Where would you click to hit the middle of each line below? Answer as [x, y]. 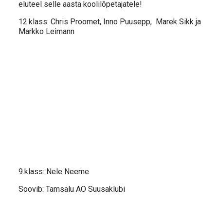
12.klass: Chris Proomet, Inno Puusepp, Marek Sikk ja [110, 22]
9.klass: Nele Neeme [54, 172]
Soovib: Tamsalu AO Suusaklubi [72, 189]
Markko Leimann [46, 32]
